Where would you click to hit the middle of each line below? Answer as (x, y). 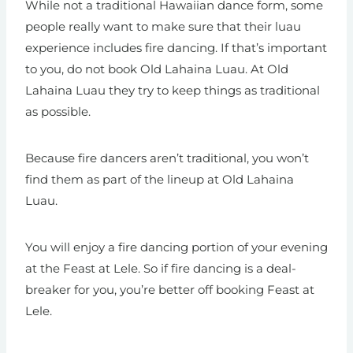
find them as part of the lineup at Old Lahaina (160, 180)
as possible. (58, 112)
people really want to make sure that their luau (163, 27)
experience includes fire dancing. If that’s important (176, 48)
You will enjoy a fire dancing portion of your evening (176, 247)
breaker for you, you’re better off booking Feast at (170, 290)
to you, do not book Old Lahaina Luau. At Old (157, 69)
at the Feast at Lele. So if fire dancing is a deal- (161, 269)
